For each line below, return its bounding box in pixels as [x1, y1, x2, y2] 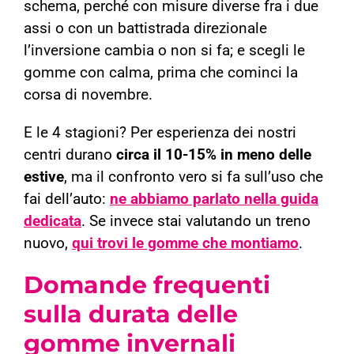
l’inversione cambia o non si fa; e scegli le [24, 42, 305, 60]
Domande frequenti [24, 270, 270, 300]
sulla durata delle [24, 299, 238, 330]
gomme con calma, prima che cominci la [24, 64, 298, 82]
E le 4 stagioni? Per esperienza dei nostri [24, 124, 296, 142]
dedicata [24, 213, 81, 231]
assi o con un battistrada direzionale [24, 20, 267, 38]
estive [24, 168, 64, 186]
